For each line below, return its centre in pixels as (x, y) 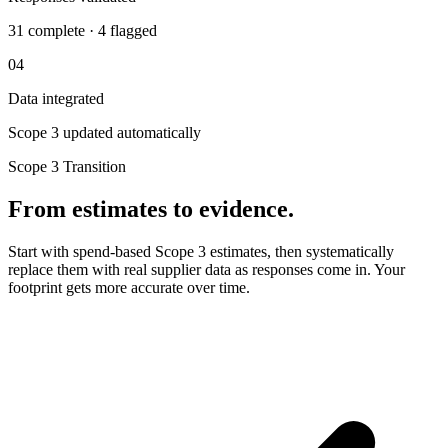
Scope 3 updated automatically (104, 133)
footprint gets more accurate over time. (129, 288)
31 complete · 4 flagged (82, 31)
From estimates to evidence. (151, 209)
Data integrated (56, 99)
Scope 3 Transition (67, 167)
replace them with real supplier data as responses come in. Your (206, 270)
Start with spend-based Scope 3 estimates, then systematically (201, 252)
